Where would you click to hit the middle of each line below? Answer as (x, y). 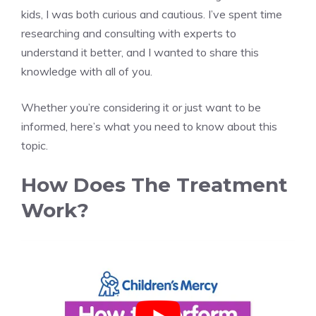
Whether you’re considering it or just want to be (141, 107)
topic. (35, 145)
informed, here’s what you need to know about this (149, 126)
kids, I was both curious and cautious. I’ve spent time (152, 14)
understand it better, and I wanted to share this (140, 52)
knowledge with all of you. (87, 71)
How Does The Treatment (154, 184)
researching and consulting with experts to (129, 33)
